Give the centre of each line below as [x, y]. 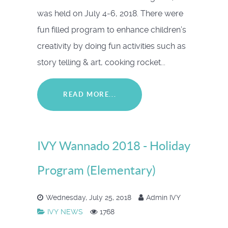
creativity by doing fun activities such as [111, 46]
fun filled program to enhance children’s [112, 30]
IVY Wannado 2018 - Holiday [114, 146]
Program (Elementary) [96, 170]
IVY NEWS [66, 212]
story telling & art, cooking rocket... [101, 62]
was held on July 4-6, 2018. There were [110, 13]
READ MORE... [90, 94]
